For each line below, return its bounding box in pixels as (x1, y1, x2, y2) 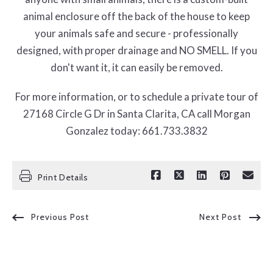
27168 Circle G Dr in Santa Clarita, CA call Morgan (23, 107, 250, 120)
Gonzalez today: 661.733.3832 (65, 124, 208, 137)
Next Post (199, 212, 242, 222)
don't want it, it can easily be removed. (50, 61, 223, 74)
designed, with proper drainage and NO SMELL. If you (16, 44, 257, 57)
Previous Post (30, 212, 90, 222)
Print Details (37, 172, 88, 182)
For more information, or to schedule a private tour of (15, 90, 258, 103)
